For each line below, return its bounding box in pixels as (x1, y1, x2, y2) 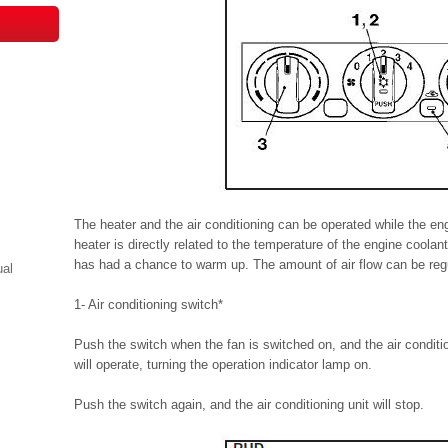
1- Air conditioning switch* (74, 297, 223, 312)
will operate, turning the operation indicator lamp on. (74, 357, 372, 372)
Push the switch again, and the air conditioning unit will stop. (74, 397, 424, 412)
